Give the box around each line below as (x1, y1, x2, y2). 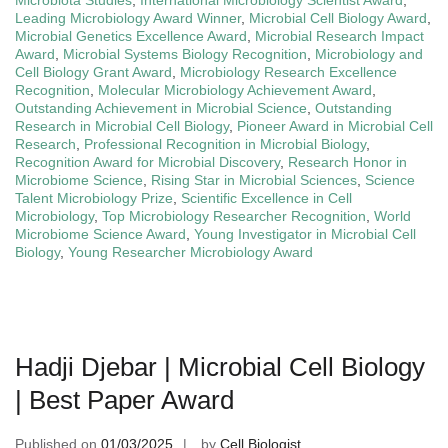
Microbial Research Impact (255, 27, 424, 44)
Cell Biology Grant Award (15, 63, 172, 80)
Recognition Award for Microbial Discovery (15, 153, 280, 170)
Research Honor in (288, 153, 407, 170)
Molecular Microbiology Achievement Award (98, 81, 372, 98)
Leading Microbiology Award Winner (15, 9, 241, 26)
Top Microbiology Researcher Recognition (102, 207, 366, 224)
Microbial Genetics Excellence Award (15, 27, 247, 44)
